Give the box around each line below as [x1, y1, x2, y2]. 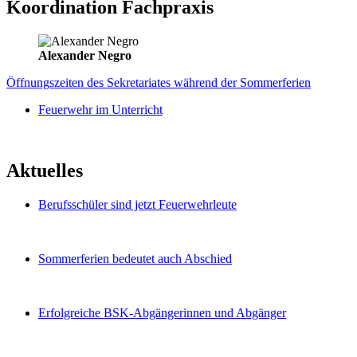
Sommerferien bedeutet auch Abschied [38, 251, 232, 265]
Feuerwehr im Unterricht [38, 102, 163, 116]
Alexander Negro [38, 48, 131, 62]
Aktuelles [6, 159, 83, 181]
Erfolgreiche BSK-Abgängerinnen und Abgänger [38, 305, 286, 320]
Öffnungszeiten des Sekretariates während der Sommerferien [6, 75, 311, 89]
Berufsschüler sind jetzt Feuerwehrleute [38, 197, 237, 211]
